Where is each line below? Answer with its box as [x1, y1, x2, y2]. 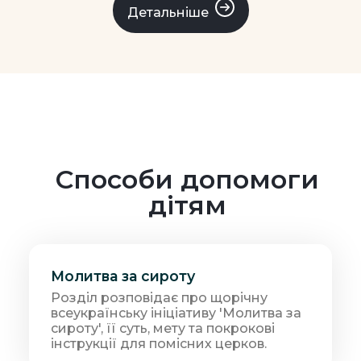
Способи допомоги [55, 163, 319, 195]
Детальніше [127, 4, 209, 20]
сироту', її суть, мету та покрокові [51, 320, 276, 336]
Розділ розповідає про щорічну [51, 289, 268, 305]
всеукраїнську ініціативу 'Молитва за [51, 305, 302, 321]
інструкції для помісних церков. [51, 335, 268, 351]
